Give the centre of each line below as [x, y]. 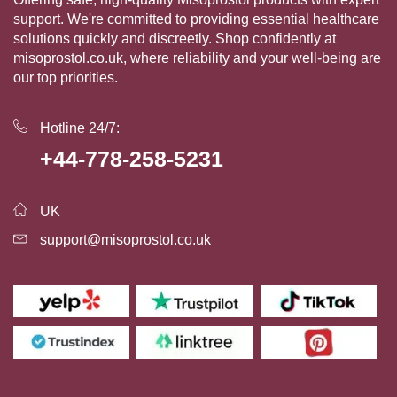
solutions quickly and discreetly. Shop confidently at [175, 39]
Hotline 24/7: [80, 128]
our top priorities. [66, 78]
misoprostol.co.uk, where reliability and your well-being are [197, 58]
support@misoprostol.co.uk [125, 240]
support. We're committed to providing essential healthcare [196, 19]
